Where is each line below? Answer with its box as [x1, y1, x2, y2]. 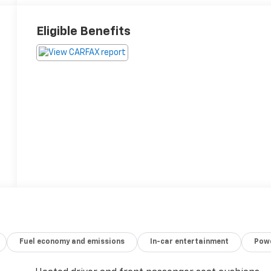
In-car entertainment [150, 238, 229, 246]
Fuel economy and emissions [19, 238, 125, 246]
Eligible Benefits [36, 25, 131, 38]
